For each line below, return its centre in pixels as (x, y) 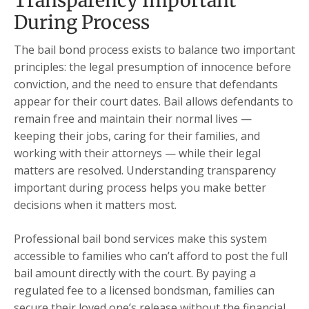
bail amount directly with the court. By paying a (135, 273)
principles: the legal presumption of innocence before (152, 67)
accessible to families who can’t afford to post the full (151, 256)
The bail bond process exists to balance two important (154, 50)
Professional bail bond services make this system (140, 239)
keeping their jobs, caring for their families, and (137, 136)
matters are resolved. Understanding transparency (145, 171)
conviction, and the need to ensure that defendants (146, 84)
